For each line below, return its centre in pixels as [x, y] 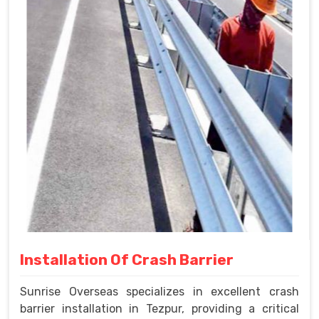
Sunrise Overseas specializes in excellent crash [159, 292]
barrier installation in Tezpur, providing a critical [159, 309]
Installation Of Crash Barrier [127, 260]
